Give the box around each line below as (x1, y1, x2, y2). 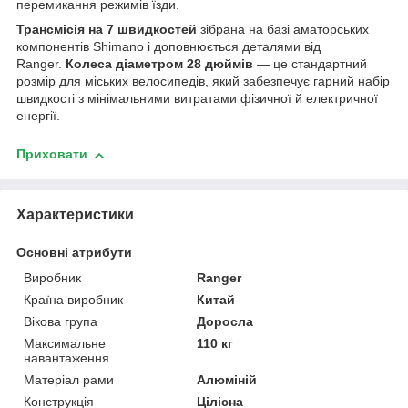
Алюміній (197, 372, 258, 387)
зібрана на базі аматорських (197, 22, 369, 37)
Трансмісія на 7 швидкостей (16, 22, 197, 37)
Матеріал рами (24, 372, 114, 387)
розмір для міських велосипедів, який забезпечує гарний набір (16, 74, 390, 89)
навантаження (24, 350, 109, 365)
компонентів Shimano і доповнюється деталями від (16, 39, 321, 55)
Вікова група (24, 313, 97, 329)
